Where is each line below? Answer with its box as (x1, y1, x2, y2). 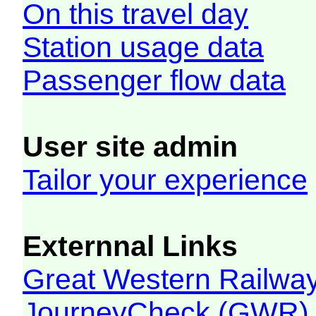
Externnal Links (23, 230, 238, 263)
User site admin (23, 130, 238, 164)
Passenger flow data (23, 64, 286, 97)
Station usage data (23, 31, 265, 64)
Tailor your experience (23, 164, 308, 197)
